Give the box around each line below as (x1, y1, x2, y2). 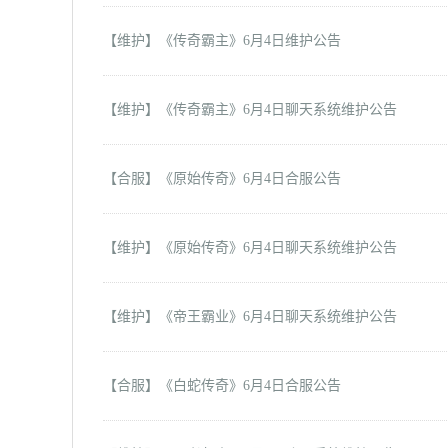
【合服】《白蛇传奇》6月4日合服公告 (103, 378, 341, 393)
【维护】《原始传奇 (103, 240, 229, 255)
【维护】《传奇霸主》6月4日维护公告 (103, 33, 341, 48)
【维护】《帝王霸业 (103, 309, 229, 324)
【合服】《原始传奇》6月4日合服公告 (103, 171, 341, 186)
